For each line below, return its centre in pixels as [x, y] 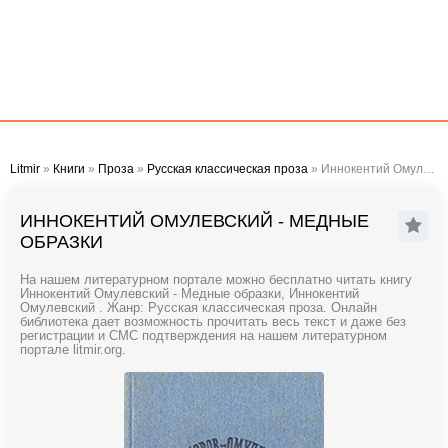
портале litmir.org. [73, 350]
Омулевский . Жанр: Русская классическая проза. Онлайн [198, 308]
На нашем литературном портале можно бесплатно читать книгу [216, 280]
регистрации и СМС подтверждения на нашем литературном [203, 336]
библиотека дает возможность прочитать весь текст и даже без [213, 322]
